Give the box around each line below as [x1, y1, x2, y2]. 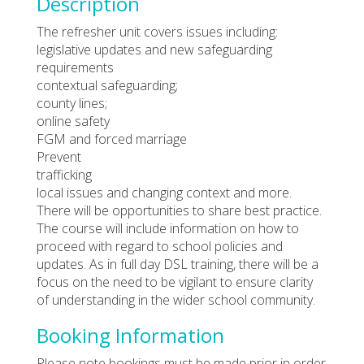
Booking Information [37, 321, 224, 349]
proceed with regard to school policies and [37, 236, 283, 255]
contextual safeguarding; [37, 76, 178, 94]
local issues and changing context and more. [37, 183, 292, 201]
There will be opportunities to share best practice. [37, 201, 322, 219]
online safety [37, 111, 110, 130]
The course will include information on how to [37, 219, 299, 237]
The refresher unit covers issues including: [37, 22, 278, 41]
